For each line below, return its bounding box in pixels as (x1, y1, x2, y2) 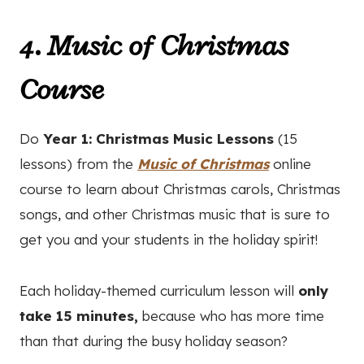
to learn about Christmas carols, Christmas (63, 180, 340, 198)
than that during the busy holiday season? (19, 332, 288, 350)
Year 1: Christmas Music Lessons (43, 130, 274, 148)
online (269, 155, 311, 173)
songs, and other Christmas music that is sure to (19, 206, 330, 223)
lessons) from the (19, 155, 137, 173)
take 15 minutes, (19, 307, 138, 325)
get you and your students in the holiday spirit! (19, 231, 318, 249)
